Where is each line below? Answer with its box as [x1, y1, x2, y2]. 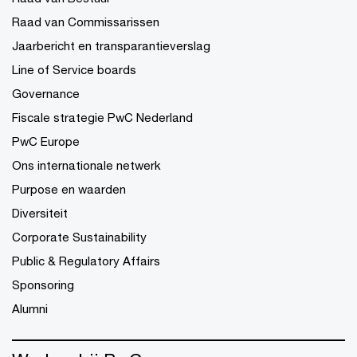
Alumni [12, 300, 48, 316]
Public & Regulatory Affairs [12, 253, 160, 268]
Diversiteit [12, 205, 68, 220]
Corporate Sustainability [12, 229, 147, 244]
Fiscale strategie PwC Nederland [12, 109, 193, 124]
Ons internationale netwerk [12, 157, 161, 172]
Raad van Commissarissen [12, 14, 159, 29]
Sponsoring [12, 277, 74, 292]
